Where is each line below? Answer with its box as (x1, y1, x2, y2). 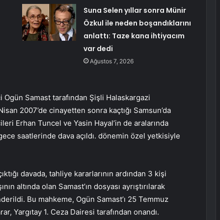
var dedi (83, 44, 113, 54)
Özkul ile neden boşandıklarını (83, 18, 191, 28)
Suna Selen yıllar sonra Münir (83, 5, 186, 16)
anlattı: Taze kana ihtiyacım (83, 31, 185, 41)
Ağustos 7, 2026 (89, 57, 134, 65)
